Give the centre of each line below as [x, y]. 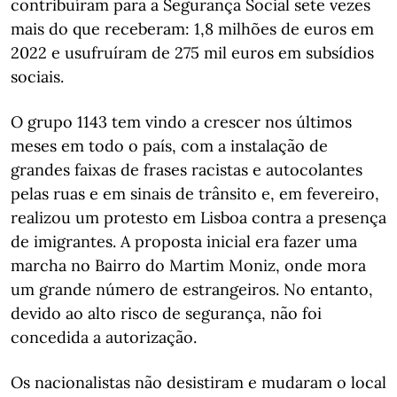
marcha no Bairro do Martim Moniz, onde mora [188, 265]
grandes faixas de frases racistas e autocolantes [187, 169]
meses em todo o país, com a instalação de [169, 145]
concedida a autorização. [104, 337]
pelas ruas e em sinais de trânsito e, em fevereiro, [195, 193]
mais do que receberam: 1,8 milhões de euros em [192, 28]
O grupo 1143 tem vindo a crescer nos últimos [181, 121]
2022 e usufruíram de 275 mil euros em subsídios [192, 52]
